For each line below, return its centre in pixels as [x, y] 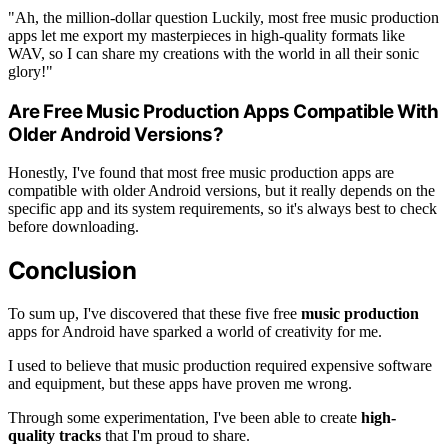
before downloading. [73, 227]
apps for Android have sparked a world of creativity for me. [195, 332]
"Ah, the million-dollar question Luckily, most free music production [223, 17]
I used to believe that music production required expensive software [220, 366]
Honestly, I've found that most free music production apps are [201, 173]
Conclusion [72, 271]
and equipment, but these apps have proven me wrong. [180, 384]
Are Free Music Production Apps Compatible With [223, 111]
